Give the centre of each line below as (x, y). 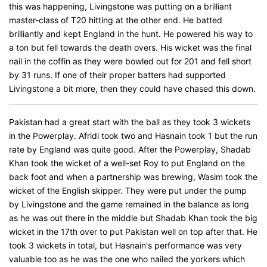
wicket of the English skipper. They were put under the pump (128, 190)
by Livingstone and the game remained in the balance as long (129, 204)
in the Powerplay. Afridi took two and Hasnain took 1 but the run (133, 136)
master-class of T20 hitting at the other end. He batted (116, 20)
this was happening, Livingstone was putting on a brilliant (120, 6)
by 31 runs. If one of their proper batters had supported (117, 75)
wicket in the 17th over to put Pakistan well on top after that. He (133, 232)
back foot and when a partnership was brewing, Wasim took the (133, 177)
